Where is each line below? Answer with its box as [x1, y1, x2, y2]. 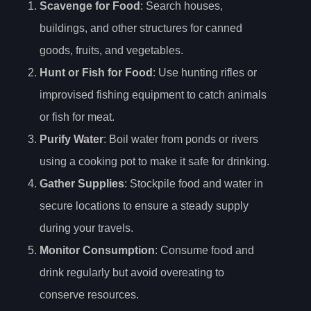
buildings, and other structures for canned [40, 22, 242, 35]
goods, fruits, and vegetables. [40, 44, 183, 57]
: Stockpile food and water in [124, 178, 263, 190]
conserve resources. [40, 289, 139, 301]
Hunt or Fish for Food [40, 67, 153, 79]
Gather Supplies [40, 178, 124, 190]
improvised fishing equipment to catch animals [40, 89, 267, 101]
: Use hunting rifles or [153, 67, 257, 79]
